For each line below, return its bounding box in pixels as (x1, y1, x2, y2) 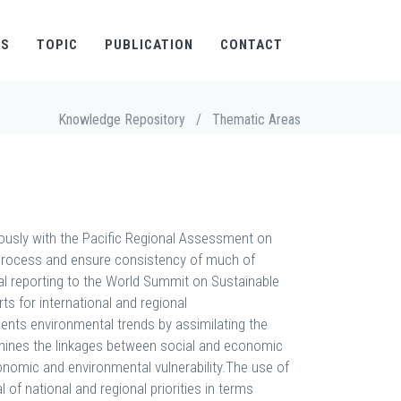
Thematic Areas (212, 111, 301, 128)
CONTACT (220, 37, 283, 53)
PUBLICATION (105, 37, 193, 53)
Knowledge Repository (58, 111, 185, 128)
